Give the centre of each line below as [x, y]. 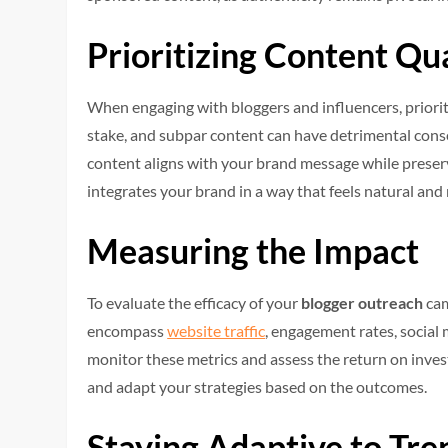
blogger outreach [362, 303]
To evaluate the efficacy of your [194, 303]
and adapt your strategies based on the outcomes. [257, 387]
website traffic [216, 331]
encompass [127, 331]
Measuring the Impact [253, 251]
